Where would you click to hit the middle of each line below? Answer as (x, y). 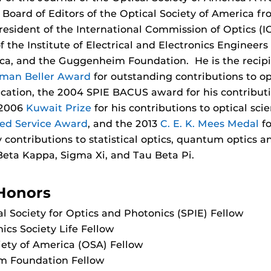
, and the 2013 (124, 124)
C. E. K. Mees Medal (210, 124)
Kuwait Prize (59, 108)
